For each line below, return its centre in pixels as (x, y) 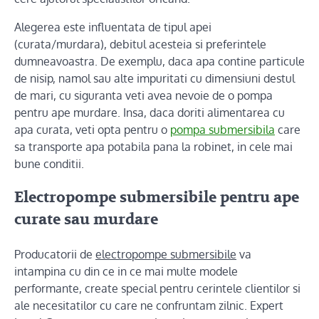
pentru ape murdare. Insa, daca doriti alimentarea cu (150, 112)
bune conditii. (49, 163)
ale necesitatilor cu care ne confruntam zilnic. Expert (149, 306)
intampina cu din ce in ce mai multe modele (126, 272)
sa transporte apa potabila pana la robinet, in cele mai (153, 146)
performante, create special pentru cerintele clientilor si (157, 289)
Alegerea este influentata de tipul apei (113, 27)
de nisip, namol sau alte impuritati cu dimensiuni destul (155, 78)
